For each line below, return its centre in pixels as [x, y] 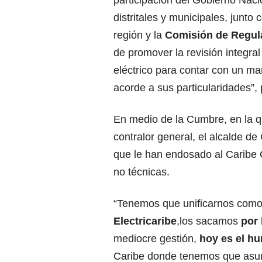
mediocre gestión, [156, 239]
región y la [139, 35]
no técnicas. [142, 172]
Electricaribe [145, 221]
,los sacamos [209, 221]
